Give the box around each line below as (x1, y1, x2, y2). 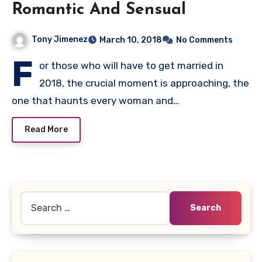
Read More (25, 125, 68, 135)
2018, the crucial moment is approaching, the (39, 77, 249, 89)
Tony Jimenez (32, 35, 88, 45)
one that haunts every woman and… (12, 95, 180, 107)
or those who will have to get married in (39, 60, 223, 72)
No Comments (176, 35, 233, 46)
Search (20, 192, 51, 204)
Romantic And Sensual (12, 2, 186, 19)
